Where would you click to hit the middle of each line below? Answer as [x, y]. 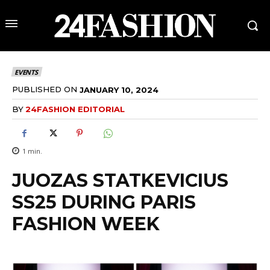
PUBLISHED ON [45, 89]
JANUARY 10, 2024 [119, 89]
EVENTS [26, 72]
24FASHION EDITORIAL [75, 109]
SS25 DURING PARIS [104, 202]
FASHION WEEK [86, 224]
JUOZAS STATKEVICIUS [120, 181]
